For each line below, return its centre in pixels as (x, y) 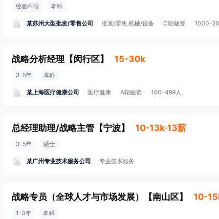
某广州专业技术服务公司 (59, 161)
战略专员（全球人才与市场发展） (78, 197)
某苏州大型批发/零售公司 (60, 23)
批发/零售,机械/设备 (128, 23)
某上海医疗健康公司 (53, 92)
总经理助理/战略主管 (53, 128)
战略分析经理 (38, 59)
